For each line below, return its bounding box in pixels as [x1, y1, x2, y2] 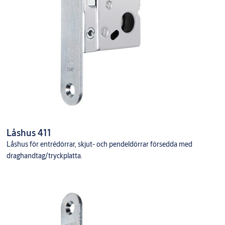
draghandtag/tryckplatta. [6, 151, 82, 161]
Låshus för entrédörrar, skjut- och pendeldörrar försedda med [6, 140, 192, 149]
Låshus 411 [6, 127, 51, 139]
